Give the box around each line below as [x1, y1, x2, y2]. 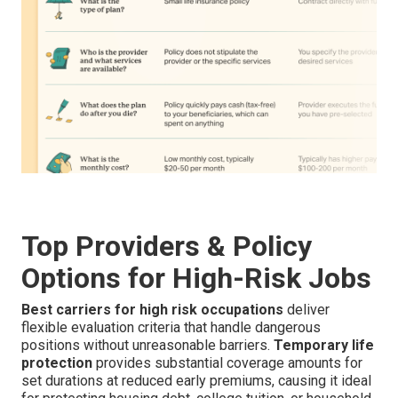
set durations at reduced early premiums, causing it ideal [21, 372, 371, 390]
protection [21, 354, 92, 372]
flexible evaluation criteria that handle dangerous [21, 319, 321, 337]
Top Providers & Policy [21, 229, 312, 264]
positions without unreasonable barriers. [21, 337, 274, 354]
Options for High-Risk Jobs [21, 261, 371, 296]
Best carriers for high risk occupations [21, 301, 283, 319]
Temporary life [274, 337, 374, 354]
